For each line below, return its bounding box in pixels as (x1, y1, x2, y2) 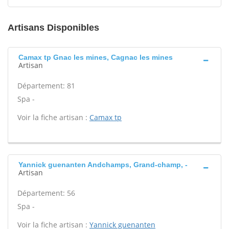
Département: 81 (17, 81, 75, 90)
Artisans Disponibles (8, 22, 99, 33)
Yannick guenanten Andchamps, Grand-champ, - (18, 161, 188, 169)
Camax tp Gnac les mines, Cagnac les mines (18, 53, 173, 61)
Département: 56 (17, 188, 75, 198)
